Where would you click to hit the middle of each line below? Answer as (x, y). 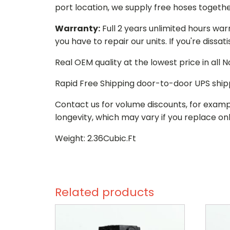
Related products (104, 192)
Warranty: (78, 28)
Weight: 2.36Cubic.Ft (95, 138)
